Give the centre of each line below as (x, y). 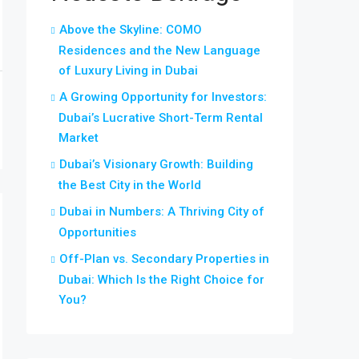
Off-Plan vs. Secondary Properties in (164, 259)
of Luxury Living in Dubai (128, 71)
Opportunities (97, 232)
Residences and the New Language (159, 50)
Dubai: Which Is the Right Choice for (161, 280)
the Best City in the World (130, 185)
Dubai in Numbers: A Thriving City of (162, 212)
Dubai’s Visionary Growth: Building (156, 164)
